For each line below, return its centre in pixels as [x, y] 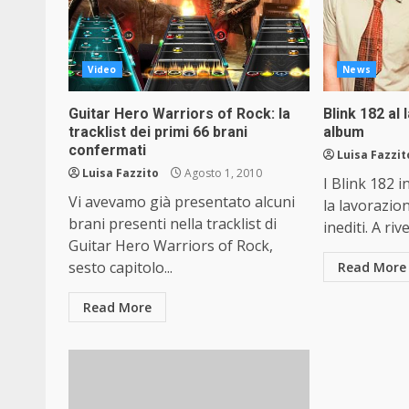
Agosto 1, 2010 [222, 173]
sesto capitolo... [121, 267]
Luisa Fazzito [121, 173]
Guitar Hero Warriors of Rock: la [179, 114]
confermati [107, 150]
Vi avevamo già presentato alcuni [182, 202]
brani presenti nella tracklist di [173, 224]
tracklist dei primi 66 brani [158, 132]
